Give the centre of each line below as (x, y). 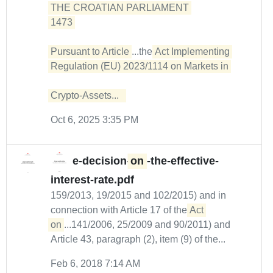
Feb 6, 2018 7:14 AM (95, 264)
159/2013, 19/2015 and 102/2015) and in (138, 195)
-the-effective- (183, 161)
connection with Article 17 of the (120, 210)
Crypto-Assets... (87, 95)
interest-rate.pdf (92, 180)
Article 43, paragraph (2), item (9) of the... (138, 239)
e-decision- (101, 161)
